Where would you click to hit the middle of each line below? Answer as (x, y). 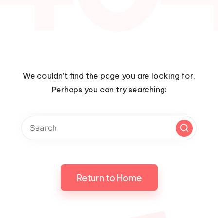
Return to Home (109, 177)
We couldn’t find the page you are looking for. (109, 76)
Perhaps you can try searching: (109, 90)
